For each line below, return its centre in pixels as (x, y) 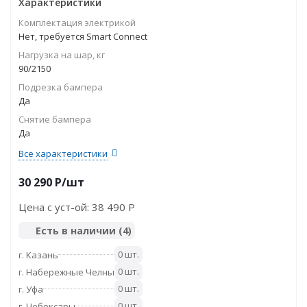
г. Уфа (31, 289)
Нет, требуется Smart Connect (83, 36)
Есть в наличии (77, 231)
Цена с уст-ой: (55, 207)
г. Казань (38, 255)
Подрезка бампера (61, 87)
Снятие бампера (55, 119)
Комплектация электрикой (77, 23)
